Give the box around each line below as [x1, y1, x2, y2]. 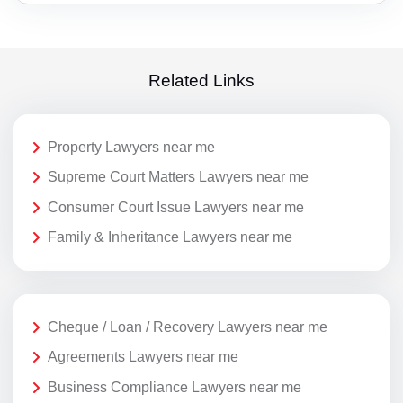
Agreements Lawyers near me [48, 349, 238, 365]
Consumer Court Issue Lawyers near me [48, 199, 304, 215]
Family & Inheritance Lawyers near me [48, 229, 292, 246]
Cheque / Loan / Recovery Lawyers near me [48, 318, 327, 335]
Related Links [148, 71, 255, 91]
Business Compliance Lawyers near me [48, 379, 301, 395]
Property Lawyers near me [48, 139, 215, 155]
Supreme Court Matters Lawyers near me [48, 169, 309, 185]
